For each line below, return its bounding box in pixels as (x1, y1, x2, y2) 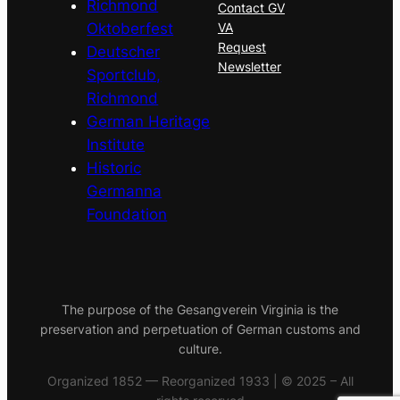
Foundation (87, 204, 168, 223)
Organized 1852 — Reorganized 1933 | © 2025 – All (46, 372, 354, 388)
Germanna (87, 181, 162, 200)
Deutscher (87, 42, 161, 61)
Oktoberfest (87, 19, 174, 37)
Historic (87, 158, 142, 177)
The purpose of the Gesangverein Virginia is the (62, 301, 338, 317)
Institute (87, 135, 146, 154)
